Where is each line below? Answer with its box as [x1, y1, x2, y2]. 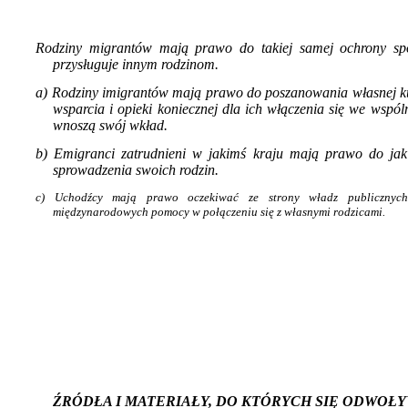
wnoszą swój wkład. [53, 117, 168, 133]
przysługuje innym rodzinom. [53, 56, 219, 72]
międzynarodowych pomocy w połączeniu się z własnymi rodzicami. [53, 204, 385, 219]
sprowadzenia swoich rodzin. [53, 161, 219, 178]
